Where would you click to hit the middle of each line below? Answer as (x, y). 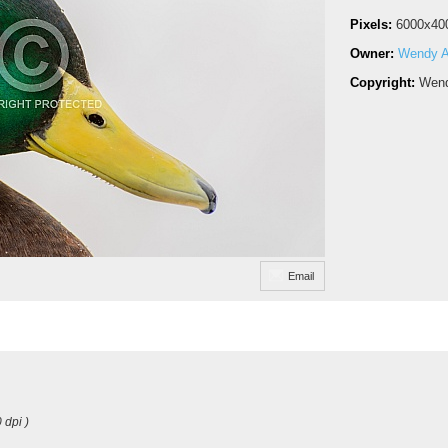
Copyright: (384, 82)
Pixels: (373, 24)
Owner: (374, 53)
